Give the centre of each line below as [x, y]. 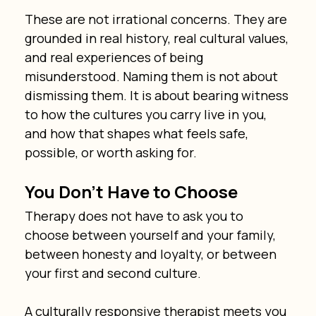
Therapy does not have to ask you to [135, 215]
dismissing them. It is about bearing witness [158, 95]
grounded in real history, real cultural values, [158, 38]
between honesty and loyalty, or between [152, 254]
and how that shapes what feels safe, [138, 133]
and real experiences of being [115, 57]
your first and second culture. [113, 273]
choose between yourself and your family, [151, 235]
